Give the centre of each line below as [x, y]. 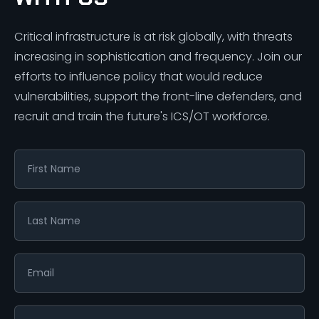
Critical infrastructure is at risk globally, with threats [153, 37]
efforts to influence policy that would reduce [138, 77]
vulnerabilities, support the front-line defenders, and [158, 97]
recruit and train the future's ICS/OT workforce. [142, 117]
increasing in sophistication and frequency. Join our [158, 57]
